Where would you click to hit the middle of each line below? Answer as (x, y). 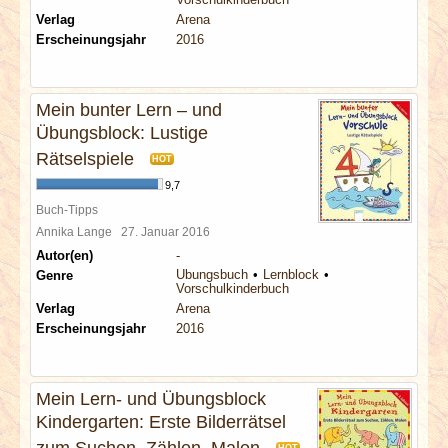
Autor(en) (64, 255)
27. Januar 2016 (168, 231)
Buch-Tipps (67, 209)
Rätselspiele (85, 159)
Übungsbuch (212, 274)
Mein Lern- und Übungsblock (151, 399)
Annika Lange (78, 231)
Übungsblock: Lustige (122, 133)
